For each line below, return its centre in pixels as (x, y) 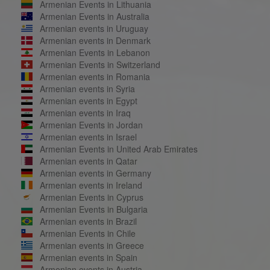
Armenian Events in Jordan (91, 124)
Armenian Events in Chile (87, 233)
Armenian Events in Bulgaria (93, 209)
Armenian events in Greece (92, 245)
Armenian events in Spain (88, 257)
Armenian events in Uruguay (94, 28)
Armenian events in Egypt (88, 100)
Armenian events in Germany (95, 173)
